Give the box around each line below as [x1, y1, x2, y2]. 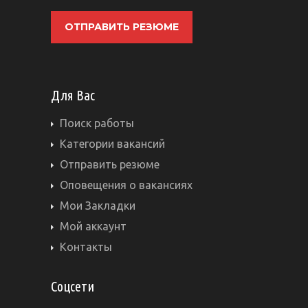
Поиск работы [60, 117, 134, 129]
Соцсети [51, 278, 94, 294]
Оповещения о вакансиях [60, 179, 192, 191]
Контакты [60, 241, 112, 253]
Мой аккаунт [60, 220, 126, 232]
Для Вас [51, 87, 95, 103]
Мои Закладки [60, 199, 135, 212]
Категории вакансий [60, 137, 165, 150]
